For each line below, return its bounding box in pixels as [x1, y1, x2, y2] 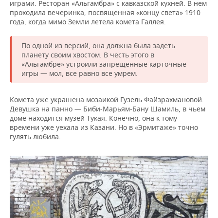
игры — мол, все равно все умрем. [21, 69, 138, 78]
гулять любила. [10, 132, 61, 142]
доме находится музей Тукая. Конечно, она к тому [10, 113, 177, 123]
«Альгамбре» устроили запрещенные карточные [21, 59, 186, 69]
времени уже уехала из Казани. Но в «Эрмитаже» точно [10, 123, 198, 132]
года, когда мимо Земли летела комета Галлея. [10, 17, 166, 27]
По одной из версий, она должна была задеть [21, 41, 175, 51]
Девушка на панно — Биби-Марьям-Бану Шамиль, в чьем [10, 104, 205, 114]
